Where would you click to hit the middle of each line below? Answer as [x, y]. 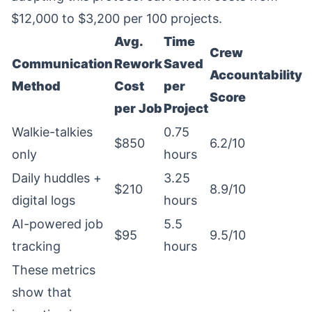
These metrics [54, 270]
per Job [138, 108]
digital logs [44, 200]
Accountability [256, 75]
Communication [62, 64]
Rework [138, 64]
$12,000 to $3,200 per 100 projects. [117, 18]
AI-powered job [57, 224]
